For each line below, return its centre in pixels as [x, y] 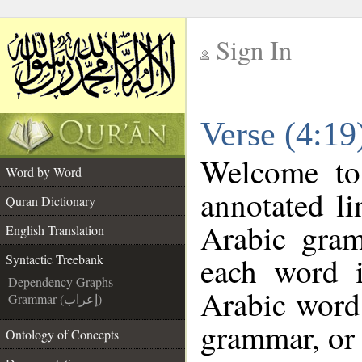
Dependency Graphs [61, 282]
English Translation [55, 230]
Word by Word [44, 172]
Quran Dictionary [51, 201]
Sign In [254, 50]
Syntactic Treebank [55, 259]
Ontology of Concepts [62, 334]
